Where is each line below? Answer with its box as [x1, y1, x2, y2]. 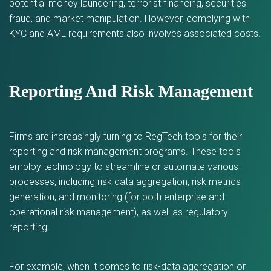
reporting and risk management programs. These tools [9, 146, 241, 157]
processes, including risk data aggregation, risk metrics [9, 176, 241, 188]
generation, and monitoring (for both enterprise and [9, 191, 224, 203]
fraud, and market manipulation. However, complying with [9, 13, 250, 24]
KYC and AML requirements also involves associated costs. [9, 28, 261, 39]
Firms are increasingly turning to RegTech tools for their [9, 131, 242, 142]
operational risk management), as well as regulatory [9, 206, 228, 218]
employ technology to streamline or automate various [9, 161, 238, 172]
